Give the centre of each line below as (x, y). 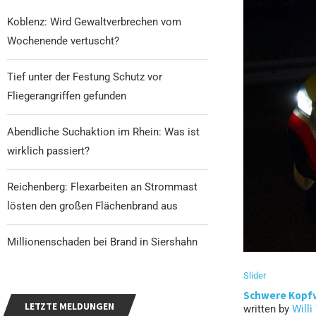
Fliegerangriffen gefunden (67, 96)
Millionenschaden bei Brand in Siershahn (102, 242)
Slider (254, 276)
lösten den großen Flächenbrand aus (92, 206)
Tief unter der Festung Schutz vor (85, 77)
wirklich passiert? (48, 151)
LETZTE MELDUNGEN (69, 306)
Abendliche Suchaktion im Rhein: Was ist (103, 132)
